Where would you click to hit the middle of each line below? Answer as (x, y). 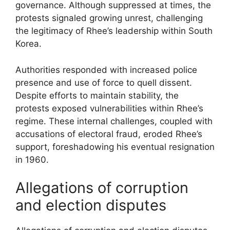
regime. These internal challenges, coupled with (114, 121)
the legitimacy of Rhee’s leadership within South (114, 31)
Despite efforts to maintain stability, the (97, 95)
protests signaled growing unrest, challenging (109, 18)
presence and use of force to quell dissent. (104, 82)
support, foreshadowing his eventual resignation (115, 147)
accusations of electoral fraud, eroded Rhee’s (109, 134)
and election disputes (91, 205)
